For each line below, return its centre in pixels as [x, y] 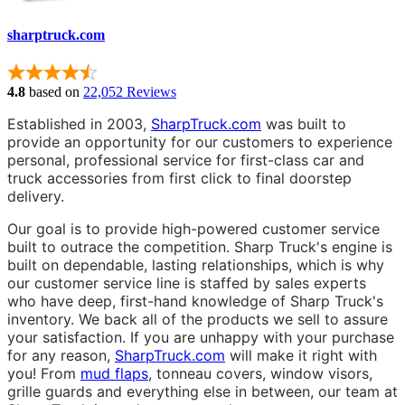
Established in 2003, [79, 123]
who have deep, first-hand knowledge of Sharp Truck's [195, 301]
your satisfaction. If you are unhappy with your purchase [201, 337]
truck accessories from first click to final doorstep [179, 178]
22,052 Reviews [130, 91]
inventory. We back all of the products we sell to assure [198, 319]
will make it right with [301, 355]
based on [52, 91]
